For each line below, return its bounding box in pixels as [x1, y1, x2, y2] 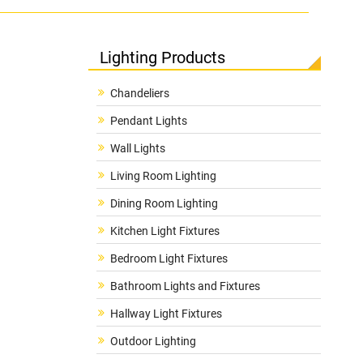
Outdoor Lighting [109, 335, 196, 348]
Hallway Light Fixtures [109, 307, 222, 320]
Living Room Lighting [109, 169, 216, 182]
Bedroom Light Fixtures [109, 252, 228, 265]
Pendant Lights [109, 114, 187, 127]
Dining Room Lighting [109, 197, 218, 210]
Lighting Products [99, 48, 225, 67]
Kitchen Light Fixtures [109, 224, 220, 237]
